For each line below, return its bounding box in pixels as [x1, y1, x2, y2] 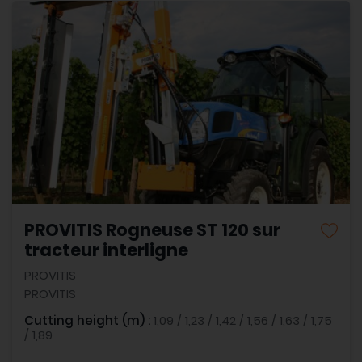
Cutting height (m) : [24, 311, 154, 329]
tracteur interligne [24, 238, 188, 262]
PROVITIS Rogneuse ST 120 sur [24, 217, 280, 242]
